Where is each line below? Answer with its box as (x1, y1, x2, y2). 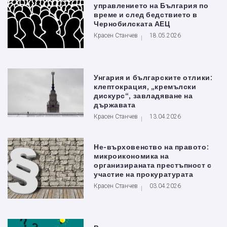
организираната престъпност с (94, 162, 212, 170)
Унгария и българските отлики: (94, 74, 213, 82)
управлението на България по (94, 2, 209, 10)
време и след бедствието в (94, 11, 198, 19)
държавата (94, 101, 136, 109)
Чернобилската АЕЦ (94, 20, 170, 28)
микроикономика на (94, 153, 169, 161)
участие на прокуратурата (94, 171, 194, 179)
